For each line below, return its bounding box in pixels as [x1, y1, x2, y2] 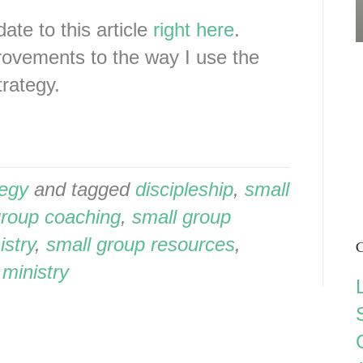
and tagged [28, 178, 135, 200]
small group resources [46, 233, 235, 255]
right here [153, 19, 234, 41]
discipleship [135, 178, 233, 200]
